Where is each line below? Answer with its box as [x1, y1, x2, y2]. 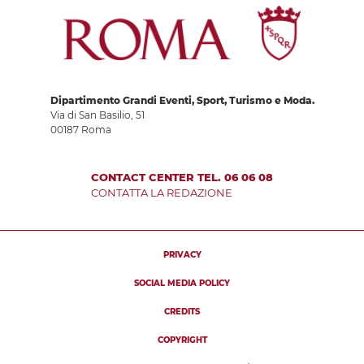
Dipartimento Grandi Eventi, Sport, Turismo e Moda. [50, 93, 314, 106]
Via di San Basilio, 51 [50, 108, 145, 121]
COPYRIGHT [157, 334, 207, 345]
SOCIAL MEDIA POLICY [134, 277, 230, 288]
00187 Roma [50, 123, 111, 136]
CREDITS [164, 305, 200, 317]
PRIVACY [162, 249, 201, 260]
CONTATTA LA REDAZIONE [91, 185, 232, 199]
